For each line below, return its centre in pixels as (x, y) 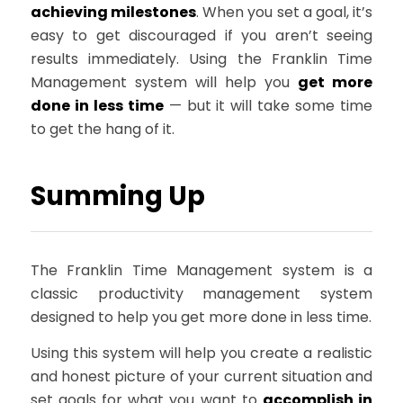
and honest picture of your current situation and (201, 376)
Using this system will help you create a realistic (201, 353)
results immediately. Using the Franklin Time (201, 58)
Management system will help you (164, 82)
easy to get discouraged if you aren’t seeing (201, 35)
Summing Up (117, 197)
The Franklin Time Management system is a (201, 271)
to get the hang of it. (102, 129)
